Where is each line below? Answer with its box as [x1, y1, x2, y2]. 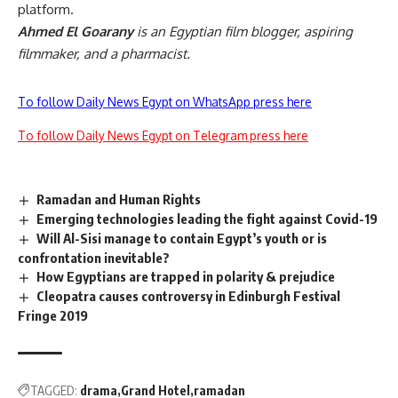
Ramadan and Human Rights [36, 191, 202, 208]
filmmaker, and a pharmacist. [18, 45, 190, 63]
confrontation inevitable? [18, 250, 170, 267]
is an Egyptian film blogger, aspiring [133, 23, 353, 41]
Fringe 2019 [18, 306, 88, 323]
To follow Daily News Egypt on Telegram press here [18, 128, 308, 144]
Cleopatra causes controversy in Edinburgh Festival [36, 288, 341, 305]
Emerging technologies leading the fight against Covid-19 [36, 211, 378, 227]
